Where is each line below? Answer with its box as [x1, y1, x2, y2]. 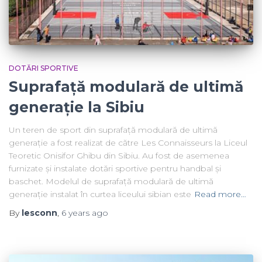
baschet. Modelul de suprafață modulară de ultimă [9, 175, 213, 187]
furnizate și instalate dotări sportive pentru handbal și [9, 163, 221, 174]
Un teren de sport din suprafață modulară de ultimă [9, 124, 218, 135]
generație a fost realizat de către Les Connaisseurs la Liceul [9, 137, 247, 148]
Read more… [194, 188, 246, 199]
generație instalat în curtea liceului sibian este [9, 188, 191, 199]
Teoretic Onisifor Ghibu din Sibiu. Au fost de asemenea [9, 150, 229, 161]
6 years [61, 207, 89, 218]
